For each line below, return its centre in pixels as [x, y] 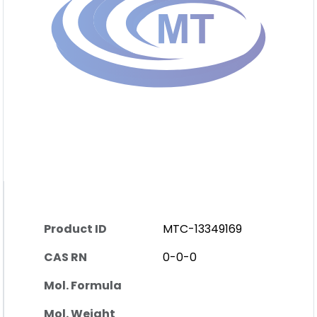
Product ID [75, 229]
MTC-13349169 [202, 229]
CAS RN [65, 257]
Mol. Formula [83, 286]
